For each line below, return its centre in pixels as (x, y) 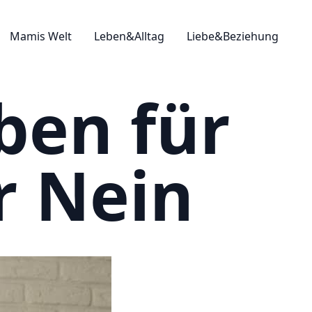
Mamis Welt (41, 36)
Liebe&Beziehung (233, 36)
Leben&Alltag (129, 36)
